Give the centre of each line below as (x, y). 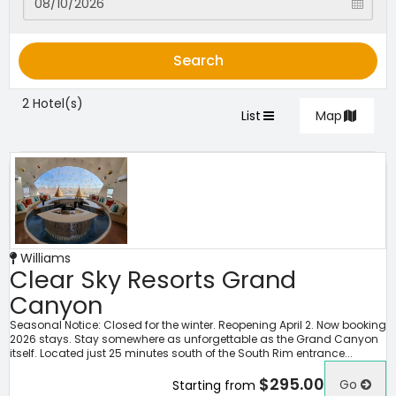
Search (198, 61)
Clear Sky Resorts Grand (153, 280)
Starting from (214, 385)
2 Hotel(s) (53, 103)
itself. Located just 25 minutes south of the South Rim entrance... (181, 353)
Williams (44, 258)
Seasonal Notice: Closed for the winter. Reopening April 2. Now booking (198, 325)
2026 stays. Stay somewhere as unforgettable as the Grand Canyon (194, 339)
